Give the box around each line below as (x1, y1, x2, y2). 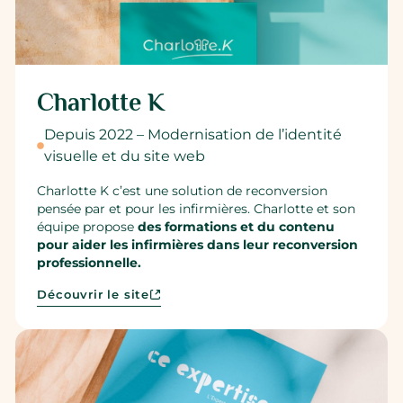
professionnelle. (37, 255, 142, 271)
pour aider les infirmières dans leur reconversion (37, 237, 359, 253)
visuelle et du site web (44, 147, 206, 165)
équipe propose (37, 219, 139, 235)
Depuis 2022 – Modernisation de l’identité (44, 125, 343, 143)
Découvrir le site (37, 288, 150, 302)
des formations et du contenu (138, 219, 336, 235)
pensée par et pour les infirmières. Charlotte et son (37, 201, 356, 217)
